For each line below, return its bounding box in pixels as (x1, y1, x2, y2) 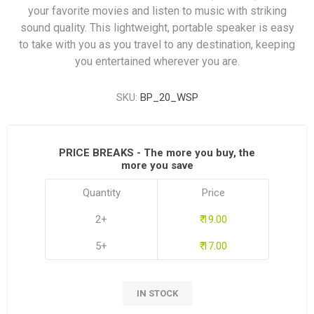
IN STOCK (136, 288, 178, 299)
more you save (121, 159, 193, 172)
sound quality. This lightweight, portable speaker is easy (20, 21, 294, 34)
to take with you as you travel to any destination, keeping (19, 38, 295, 51)
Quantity (82, 186, 121, 199)
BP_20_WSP (139, 91, 198, 104)
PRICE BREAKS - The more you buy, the (59, 146, 255, 159)
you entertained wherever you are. (74, 55, 240, 68)
